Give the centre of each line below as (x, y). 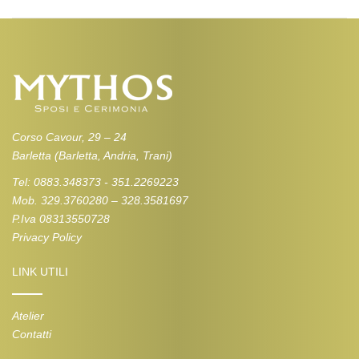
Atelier (28, 315)
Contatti (32, 334)
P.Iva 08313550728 (61, 218)
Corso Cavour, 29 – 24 (69, 137)
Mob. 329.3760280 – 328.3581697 (100, 200)
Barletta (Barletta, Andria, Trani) (92, 155)
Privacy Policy (47, 237)
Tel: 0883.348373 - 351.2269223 (95, 182)
